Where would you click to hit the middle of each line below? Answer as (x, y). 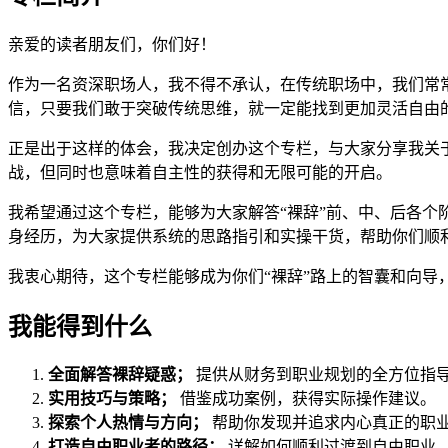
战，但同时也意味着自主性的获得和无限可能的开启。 (200, 172)
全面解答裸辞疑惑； (120, 375)
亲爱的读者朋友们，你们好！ (112, 44)
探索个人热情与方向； (128, 423)
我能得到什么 (80, 326)
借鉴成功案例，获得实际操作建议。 (306, 399)
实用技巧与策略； (112, 399)
